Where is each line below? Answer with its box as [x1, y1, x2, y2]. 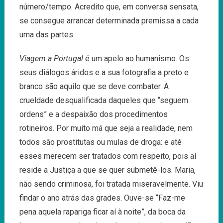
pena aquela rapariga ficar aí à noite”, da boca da [19, 207, 186, 217]
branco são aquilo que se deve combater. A [19, 81, 169, 91]
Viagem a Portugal [19, 53, 85, 63]
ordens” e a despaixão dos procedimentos [19, 109, 168, 119]
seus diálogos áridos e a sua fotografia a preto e [19, 67, 189, 77]
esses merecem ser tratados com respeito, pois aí [19, 151, 196, 161]
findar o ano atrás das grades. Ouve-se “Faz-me [19, 193, 185, 203]
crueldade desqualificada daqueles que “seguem [19, 95, 188, 105]
